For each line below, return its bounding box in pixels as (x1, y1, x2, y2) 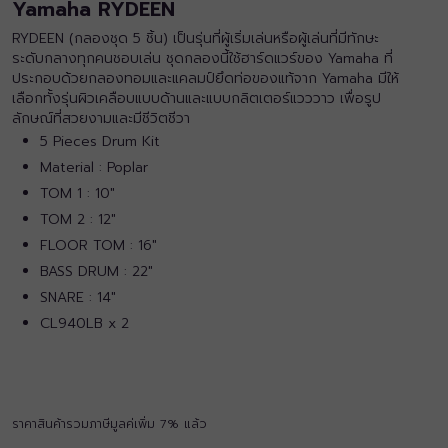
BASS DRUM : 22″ (40, 261, 153, 282)
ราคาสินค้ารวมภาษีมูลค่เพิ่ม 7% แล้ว (12, 415, 207, 433)
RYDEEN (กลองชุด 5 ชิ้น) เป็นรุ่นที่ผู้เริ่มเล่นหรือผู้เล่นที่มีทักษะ (12, 28, 379, 49)
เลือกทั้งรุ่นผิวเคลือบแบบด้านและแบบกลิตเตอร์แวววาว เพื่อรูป (12, 88, 381, 109)
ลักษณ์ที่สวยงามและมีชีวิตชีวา (12, 108, 190, 129)
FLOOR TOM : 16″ (40, 235, 157, 256)
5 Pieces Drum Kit (40, 131, 160, 152)
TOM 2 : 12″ (40, 209, 116, 230)
